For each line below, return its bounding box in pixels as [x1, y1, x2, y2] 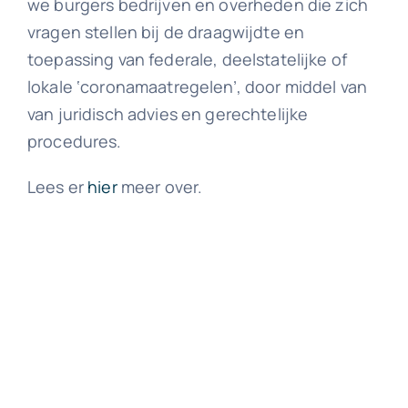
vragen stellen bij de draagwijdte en [26, 21, 305, 43]
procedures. [26, 130, 122, 152]
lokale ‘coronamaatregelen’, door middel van [26, 76, 368, 97]
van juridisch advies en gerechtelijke [26, 103, 309, 125]
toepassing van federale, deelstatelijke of [26, 48, 348, 70]
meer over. [117, 176, 203, 198]
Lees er [26, 176, 88, 198]
